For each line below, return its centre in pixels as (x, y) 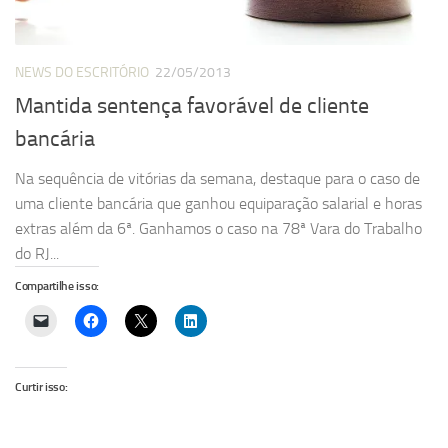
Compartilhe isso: (57, 285)
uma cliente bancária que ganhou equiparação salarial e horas (218, 203)
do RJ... (37, 253)
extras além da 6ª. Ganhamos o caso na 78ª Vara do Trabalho (218, 228)
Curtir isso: (41, 386)
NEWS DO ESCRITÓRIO (82, 73)
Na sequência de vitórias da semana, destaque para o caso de (217, 178)
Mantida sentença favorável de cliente (192, 105)
